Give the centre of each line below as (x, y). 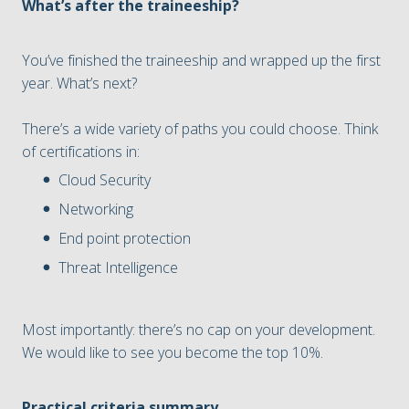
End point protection (125, 239)
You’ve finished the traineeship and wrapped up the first (201, 61)
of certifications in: (81, 152)
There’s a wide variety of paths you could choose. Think (200, 129)
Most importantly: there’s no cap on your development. (199, 329)
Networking (96, 210)
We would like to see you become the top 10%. (173, 352)
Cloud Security (105, 180)
